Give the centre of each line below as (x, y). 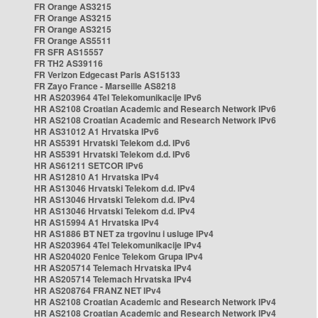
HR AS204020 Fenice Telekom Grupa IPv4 (119, 256)
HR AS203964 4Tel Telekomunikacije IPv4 (118, 245)
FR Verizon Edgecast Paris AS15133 (107, 75)
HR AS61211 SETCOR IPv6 (89, 165)
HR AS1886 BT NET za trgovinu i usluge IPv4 (124, 234)
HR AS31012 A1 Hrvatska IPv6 (97, 131)
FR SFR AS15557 (69, 52)
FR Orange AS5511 (73, 40)
